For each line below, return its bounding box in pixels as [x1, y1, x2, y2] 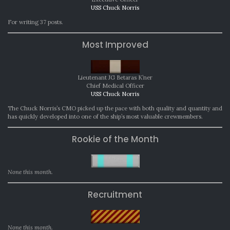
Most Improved [82, 39, 148, 51]
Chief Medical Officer [86, 82, 144, 90]
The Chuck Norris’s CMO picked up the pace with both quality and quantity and [8, 105, 222, 112]
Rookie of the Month [71, 133, 159, 146]
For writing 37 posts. [8, 18, 63, 26]
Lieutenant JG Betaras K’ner [78, 74, 152, 82]
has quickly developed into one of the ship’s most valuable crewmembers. [8, 113, 203, 121]
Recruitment [88, 188, 142, 201]
